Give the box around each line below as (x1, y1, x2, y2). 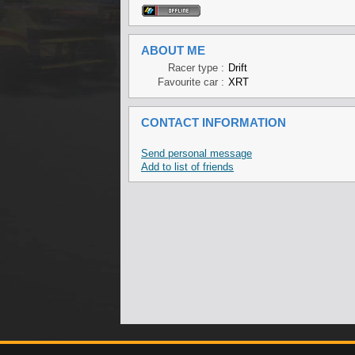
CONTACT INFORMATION (141, 116, 286, 129)
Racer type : (168, 62, 224, 74)
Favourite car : (158, 76, 224, 88)
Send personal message (141, 147, 252, 159)
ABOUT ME (141, 44, 205, 57)
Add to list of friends (141, 161, 234, 173)
